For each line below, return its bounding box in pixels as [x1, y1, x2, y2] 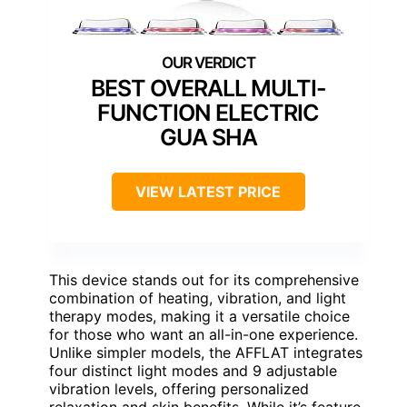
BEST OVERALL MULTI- [90, 74, 326, 103]
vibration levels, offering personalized [49, 380, 309, 399]
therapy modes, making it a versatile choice [49, 307, 350, 326]
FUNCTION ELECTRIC [97, 99, 319, 127]
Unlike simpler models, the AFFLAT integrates [49, 343, 362, 362]
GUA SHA [159, 124, 257, 152]
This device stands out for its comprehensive [49, 271, 359, 290]
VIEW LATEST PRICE [135, 183, 281, 202]
